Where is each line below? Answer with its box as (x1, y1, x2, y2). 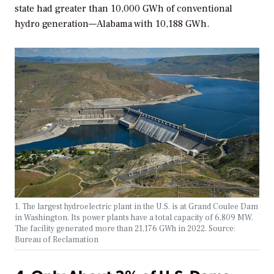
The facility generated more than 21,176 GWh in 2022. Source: (15, 223, 235, 234)
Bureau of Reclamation (15, 234, 98, 245)
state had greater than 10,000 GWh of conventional (15, 2, 232, 15)
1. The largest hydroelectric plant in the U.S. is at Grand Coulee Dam (15, 201, 258, 212)
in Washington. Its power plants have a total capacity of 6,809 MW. (15, 212, 253, 223)
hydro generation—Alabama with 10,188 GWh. (15, 18, 209, 31)
